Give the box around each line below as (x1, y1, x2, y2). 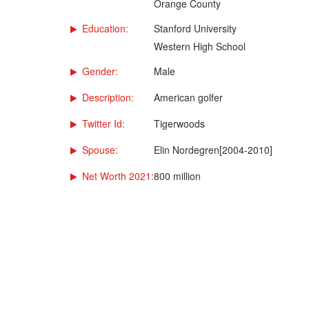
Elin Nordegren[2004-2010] (154, 142, 272, 157)
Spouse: (82, 142, 118, 157)
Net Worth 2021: (82, 168, 154, 183)
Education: (82, 21, 128, 35)
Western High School (154, 39, 246, 53)
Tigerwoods (154, 116, 205, 130)
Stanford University (154, 21, 237, 35)
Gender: (82, 63, 118, 78)
